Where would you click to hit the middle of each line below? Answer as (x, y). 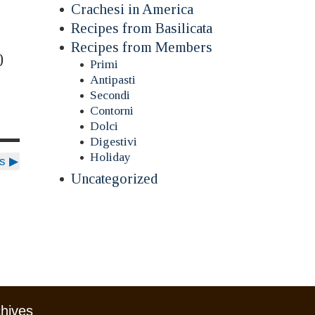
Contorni (112, 110)
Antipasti (113, 79)
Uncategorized (115, 179)
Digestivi (114, 141)
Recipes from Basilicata (142, 27)
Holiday (111, 156)
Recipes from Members (142, 46)
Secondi (110, 95)
